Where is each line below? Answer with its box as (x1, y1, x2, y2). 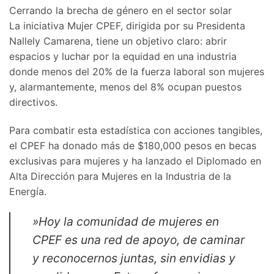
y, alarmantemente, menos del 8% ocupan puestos (9, 81, 242, 94)
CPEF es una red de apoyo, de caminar (32, 232, 245, 247)
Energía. (9, 185, 46, 198)
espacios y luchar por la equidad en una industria (9, 50, 237, 63)
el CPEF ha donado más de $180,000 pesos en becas (9, 139, 256, 152)
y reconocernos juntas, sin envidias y (32, 250, 235, 265)
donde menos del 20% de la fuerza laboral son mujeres (9, 65, 264, 78)
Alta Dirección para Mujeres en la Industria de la (9, 169, 231, 182)
